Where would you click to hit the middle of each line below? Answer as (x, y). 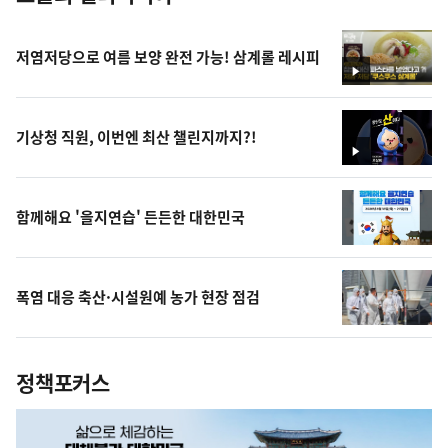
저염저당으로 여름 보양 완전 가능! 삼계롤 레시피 (168, 56)
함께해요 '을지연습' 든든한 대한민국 (130, 216)
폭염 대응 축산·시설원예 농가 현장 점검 (140, 296)
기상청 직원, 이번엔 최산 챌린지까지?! (136, 136)
